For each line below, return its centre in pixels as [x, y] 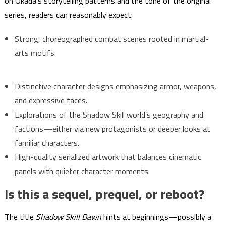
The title [20, 217]
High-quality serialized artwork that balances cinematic [108, 157]
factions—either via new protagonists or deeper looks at [112, 129]
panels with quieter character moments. [82, 171]
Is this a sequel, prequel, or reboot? [104, 194]
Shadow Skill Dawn [68, 217]
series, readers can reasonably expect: [68, 15]
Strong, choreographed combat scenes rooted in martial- [111, 39]
